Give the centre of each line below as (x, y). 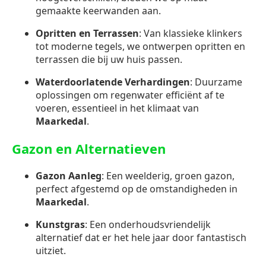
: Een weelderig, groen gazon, (168, 176)
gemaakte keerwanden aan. (98, 11)
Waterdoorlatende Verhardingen (113, 82)
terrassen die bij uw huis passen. (109, 60)
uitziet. (51, 251)
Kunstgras (60, 225)
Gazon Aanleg (69, 176)
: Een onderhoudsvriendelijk (148, 225)
